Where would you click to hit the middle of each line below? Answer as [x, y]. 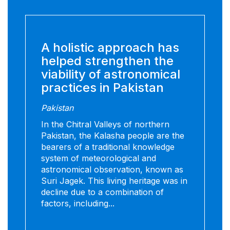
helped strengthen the [107, 61]
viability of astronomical [111, 74]
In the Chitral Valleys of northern [105, 124]
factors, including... [78, 204]
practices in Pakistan [102, 88]
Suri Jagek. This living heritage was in [114, 181]
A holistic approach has [110, 48]
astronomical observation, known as [112, 170]
